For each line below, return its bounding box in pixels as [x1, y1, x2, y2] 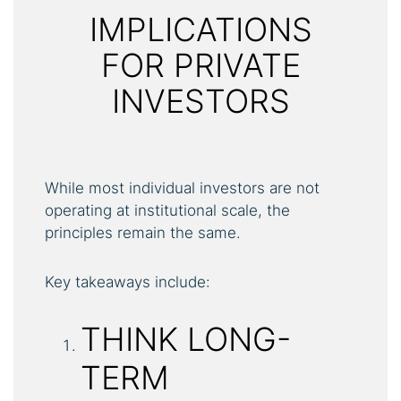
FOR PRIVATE [100, 45, 301, 85]
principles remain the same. [45, 223, 241, 242]
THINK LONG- [81, 319, 291, 359]
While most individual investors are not [45, 178, 320, 197]
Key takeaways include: [45, 272, 210, 291]
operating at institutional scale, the [45, 200, 290, 219]
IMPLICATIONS [89, 9, 312, 49]
